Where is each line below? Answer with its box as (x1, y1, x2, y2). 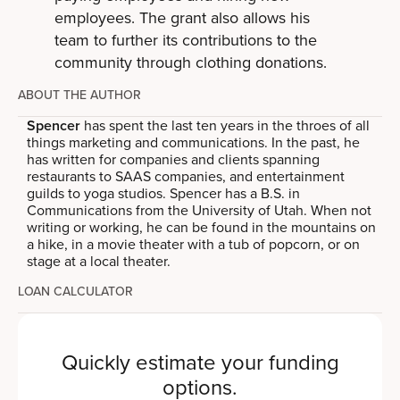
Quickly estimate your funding (61, 346, 339, 377)
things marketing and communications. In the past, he (27, 132, 361, 152)
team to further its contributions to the (54, 29, 317, 51)
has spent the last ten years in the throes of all (80, 115, 371, 135)
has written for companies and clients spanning (27, 149, 321, 169)
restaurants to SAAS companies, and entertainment (27, 166, 346, 186)
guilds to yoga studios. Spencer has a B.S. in (27, 183, 301, 203)
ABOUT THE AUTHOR (18, 86, 141, 104)
